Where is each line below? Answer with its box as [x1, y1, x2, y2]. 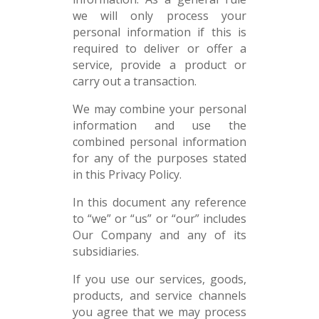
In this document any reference [72, 194, 247, 210]
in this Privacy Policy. [72, 167, 182, 182]
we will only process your [72, 8, 247, 23]
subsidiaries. [72, 244, 139, 259]
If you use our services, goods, [72, 271, 247, 287]
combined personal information [72, 134, 247, 150]
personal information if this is [72, 24, 247, 40]
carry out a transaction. [72, 73, 197, 89]
